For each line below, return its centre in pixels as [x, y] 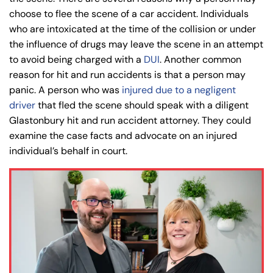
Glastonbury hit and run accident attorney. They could [130, 120]
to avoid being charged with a [76, 59]
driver [22, 105]
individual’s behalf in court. [68, 151]
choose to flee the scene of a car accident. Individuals [129, 14]
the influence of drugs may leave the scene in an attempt [136, 44]
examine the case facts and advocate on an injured [123, 136]
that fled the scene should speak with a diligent [142, 105]
